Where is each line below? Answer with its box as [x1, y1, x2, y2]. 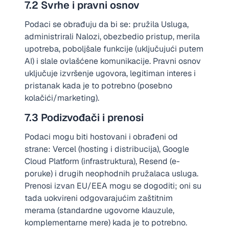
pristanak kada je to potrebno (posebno [25, 80, 172, 91]
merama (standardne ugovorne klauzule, [25, 205, 174, 216]
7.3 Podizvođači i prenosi [25, 111, 144, 124]
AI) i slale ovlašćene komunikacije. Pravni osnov [25, 56, 201, 66]
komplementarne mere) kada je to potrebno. [25, 217, 187, 228]
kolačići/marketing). [25, 93, 99, 103]
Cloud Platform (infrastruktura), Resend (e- [25, 156, 180, 167]
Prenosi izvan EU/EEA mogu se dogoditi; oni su [25, 180, 201, 191]
